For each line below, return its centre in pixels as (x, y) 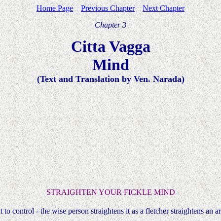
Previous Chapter (108, 8)
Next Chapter (164, 8)
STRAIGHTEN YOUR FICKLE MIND (110, 192)
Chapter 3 (110, 25)
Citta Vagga (110, 46)
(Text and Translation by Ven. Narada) (110, 79)
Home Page (55, 8)
